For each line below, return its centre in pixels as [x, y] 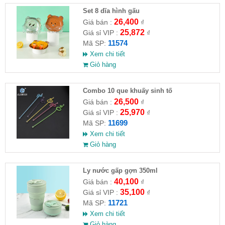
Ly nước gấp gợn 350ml [120, 170]
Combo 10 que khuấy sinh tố [127, 90]
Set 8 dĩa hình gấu [111, 11]
